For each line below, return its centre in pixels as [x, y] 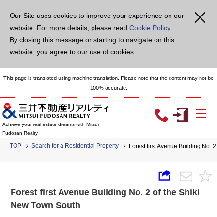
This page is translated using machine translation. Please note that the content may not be [108, 78]
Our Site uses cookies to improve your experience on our [97, 15]
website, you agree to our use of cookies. [73, 52]
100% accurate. [108, 88]
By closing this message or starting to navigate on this [92, 40]
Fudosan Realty [20, 133]
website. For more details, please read [70, 28]
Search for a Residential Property [75, 146]
